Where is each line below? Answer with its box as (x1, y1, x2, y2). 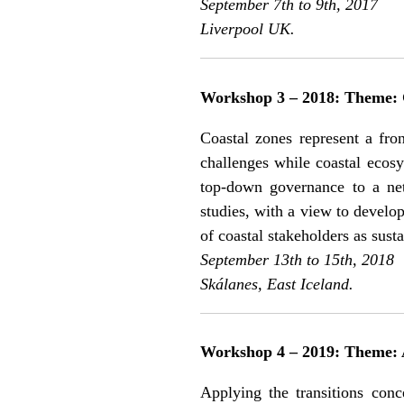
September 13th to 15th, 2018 (200, 250, 394, 269)
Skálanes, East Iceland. (200, 274, 353, 293)
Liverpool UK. (200, 20, 295, 39)
